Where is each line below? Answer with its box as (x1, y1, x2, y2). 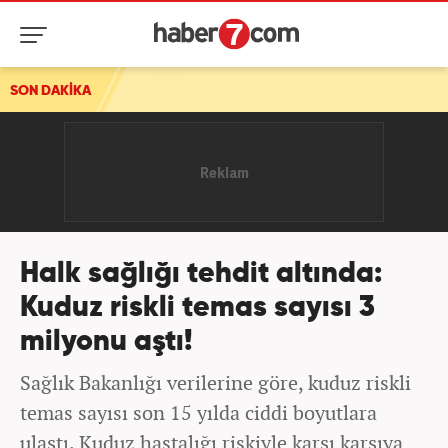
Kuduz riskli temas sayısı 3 (20, 294, 375, 323)
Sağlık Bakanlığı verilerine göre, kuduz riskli (20, 369, 411, 396)
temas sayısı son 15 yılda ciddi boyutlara (20, 399, 377, 426)
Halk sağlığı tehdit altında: (20, 260, 382, 289)
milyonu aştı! (20, 328, 193, 357)
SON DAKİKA (10, 84, 91, 98)
